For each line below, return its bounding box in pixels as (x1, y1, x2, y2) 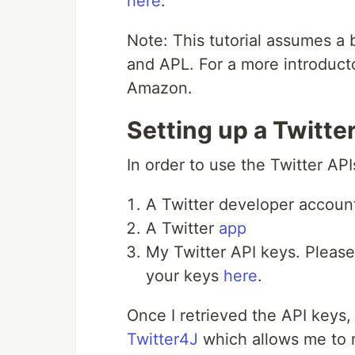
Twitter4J (127, 330, 198, 349)
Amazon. (127, 78, 193, 97)
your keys (146, 266, 223, 285)
